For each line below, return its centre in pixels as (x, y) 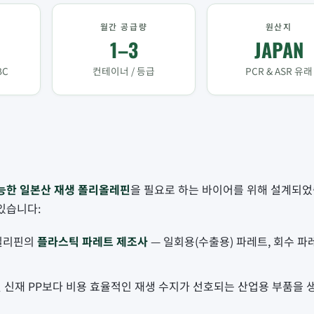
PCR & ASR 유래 (279, 71)
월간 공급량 (124, 27)
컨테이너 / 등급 (124, 71)
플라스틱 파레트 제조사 (93, 241)
